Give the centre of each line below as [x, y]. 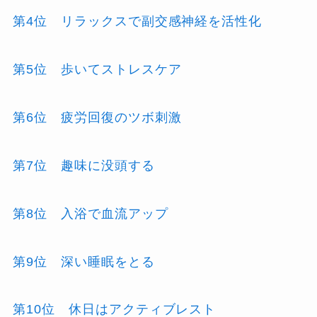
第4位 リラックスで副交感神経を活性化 [138, 22]
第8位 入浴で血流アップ [91, 213]
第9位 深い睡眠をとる [84, 261]
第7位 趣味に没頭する [84, 165]
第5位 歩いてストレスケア [97, 70]
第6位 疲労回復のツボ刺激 [97, 118]
